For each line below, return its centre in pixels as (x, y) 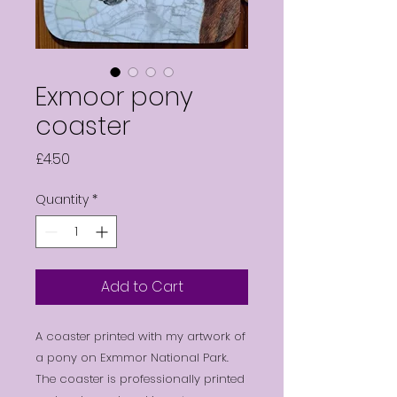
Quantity (62, 199)
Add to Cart (142, 286)
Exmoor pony (114, 97)
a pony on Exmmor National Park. (132, 357)
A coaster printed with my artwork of (140, 336)
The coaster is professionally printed (140, 378)
